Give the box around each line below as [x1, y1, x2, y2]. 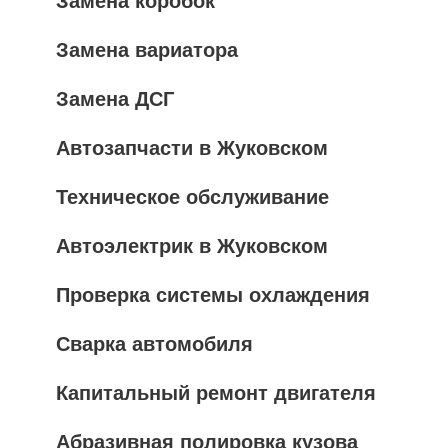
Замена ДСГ [56, 87, 174, 110]
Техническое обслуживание [56, 185, 329, 208]
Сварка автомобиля [56, 332, 253, 355]
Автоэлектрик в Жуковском [56, 234, 328, 257]
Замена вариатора [56, 38, 238, 61]
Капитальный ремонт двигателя [56, 381, 376, 404]
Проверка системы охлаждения [56, 283, 370, 306]
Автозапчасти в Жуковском [56, 136, 328, 159]
